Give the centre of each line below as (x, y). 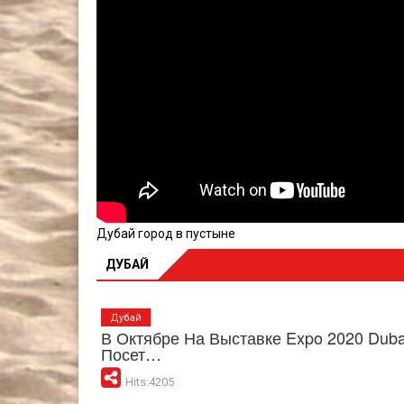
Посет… (131, 353)
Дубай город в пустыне (166, 233)
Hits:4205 (150, 381)
